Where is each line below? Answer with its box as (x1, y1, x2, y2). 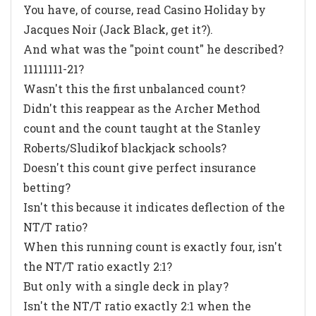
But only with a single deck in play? (23, 278, 229, 293)
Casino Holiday (164, 1, 249, 17)
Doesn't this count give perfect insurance (23, 159, 256, 175)
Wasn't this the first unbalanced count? (23, 80, 245, 96)
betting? (23, 179, 71, 195)
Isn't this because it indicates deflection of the (23, 199, 285, 214)
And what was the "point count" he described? (23, 41, 284, 56)
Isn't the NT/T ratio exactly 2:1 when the (23, 298, 251, 313)
